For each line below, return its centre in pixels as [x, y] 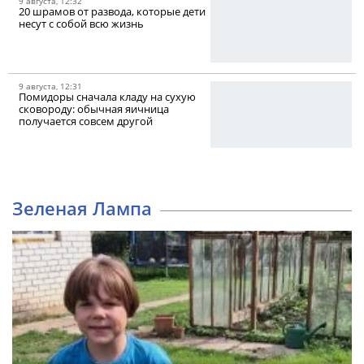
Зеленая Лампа [82, 208]
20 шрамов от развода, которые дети [112, 12]
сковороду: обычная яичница [94, 109]
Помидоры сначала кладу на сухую [107, 97]
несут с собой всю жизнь [81, 24]
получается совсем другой [86, 121]
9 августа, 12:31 [50, 87]
